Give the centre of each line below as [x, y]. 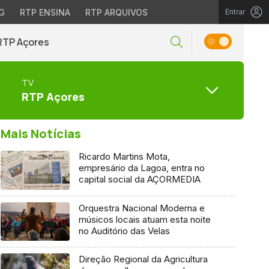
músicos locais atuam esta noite [144, 219]
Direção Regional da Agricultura [143, 259]
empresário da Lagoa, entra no [141, 168]
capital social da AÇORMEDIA [139, 179]
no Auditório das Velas [124, 231]
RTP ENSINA [45, 12]
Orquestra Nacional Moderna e [141, 208]
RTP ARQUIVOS [116, 12]
